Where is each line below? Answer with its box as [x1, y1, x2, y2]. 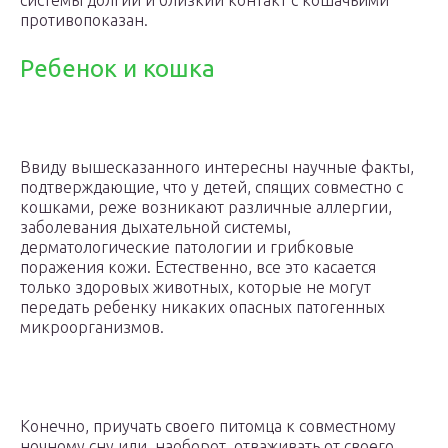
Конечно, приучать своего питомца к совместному [20, 417, 396, 435]
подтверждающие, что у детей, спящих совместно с [20, 178, 403, 196]
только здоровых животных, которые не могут [20, 278, 371, 296]
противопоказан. [20, 11, 148, 29]
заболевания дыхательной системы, [20, 218, 291, 236]
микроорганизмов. [20, 318, 164, 336]
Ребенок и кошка [20, 55, 215, 82]
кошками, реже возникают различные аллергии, [20, 198, 392, 216]
